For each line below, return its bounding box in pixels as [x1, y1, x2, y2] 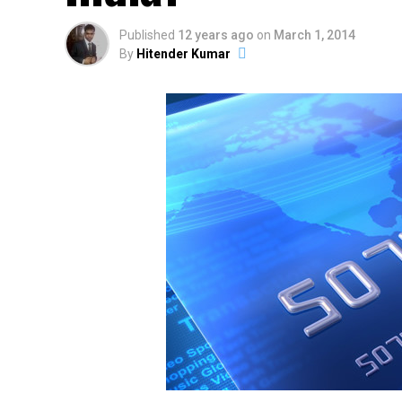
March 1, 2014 [274, 28, 355, 42]
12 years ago [178, 28, 254, 42]
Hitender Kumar [136, 47, 231, 61]
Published [119, 28, 175, 42]
